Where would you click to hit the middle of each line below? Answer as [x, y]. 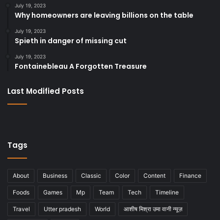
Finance [190, 175]
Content [154, 175]
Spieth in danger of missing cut [71, 41]
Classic [91, 175]
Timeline [167, 192]
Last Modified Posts [46, 91]
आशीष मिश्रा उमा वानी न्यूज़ [153, 209]
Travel [21, 209]
